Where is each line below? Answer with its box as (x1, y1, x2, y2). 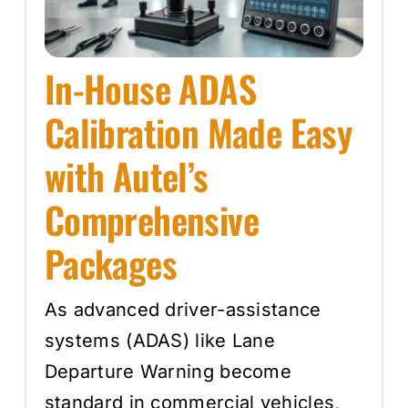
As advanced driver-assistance (44, 298, 321, 321)
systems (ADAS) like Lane (44, 329, 276, 352)
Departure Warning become (44, 360, 292, 382)
